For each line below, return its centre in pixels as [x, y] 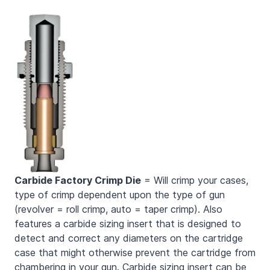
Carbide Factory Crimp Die [78, 180]
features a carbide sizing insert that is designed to [128, 223]
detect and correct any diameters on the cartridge [129, 238]
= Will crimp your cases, [195, 180]
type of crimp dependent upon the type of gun [120, 194]
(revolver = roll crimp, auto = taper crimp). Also [118, 209]
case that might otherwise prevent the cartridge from [135, 252]
